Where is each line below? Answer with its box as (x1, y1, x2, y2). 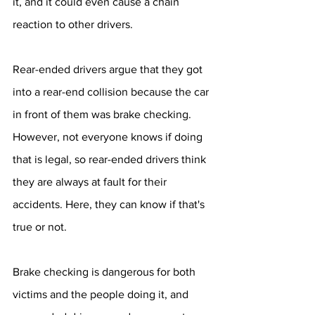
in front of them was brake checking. (13, 108, 194, 120)
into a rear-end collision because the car (13, 86, 212, 98)
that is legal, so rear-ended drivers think (13, 153, 209, 165)
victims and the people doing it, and (13, 288, 191, 300)
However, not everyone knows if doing (13, 131, 205, 143)
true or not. (13, 221, 67, 233)
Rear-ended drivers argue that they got (13, 63, 205, 75)
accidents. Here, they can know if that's (13, 198, 207, 210)
